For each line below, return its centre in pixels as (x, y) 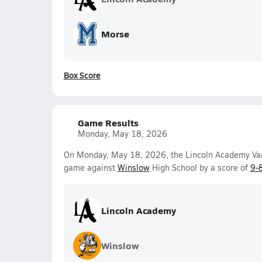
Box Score (82, 75)
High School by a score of (200, 168)
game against (90, 168)
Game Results (108, 123)
